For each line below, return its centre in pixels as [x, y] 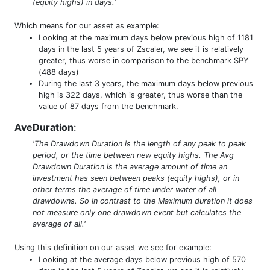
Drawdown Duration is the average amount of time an [130, 166]
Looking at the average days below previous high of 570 [142, 259]
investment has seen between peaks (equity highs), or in [136, 178]
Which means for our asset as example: [87, 25]
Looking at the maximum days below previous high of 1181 [146, 37]
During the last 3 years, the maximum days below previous [146, 83]
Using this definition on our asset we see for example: [113, 247]
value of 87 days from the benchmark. [108, 106]
